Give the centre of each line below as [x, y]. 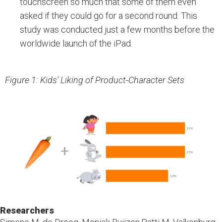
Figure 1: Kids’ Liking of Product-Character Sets [95, 80]
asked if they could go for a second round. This [109, 16]
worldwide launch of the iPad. [76, 44]
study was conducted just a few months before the [117, 30]
